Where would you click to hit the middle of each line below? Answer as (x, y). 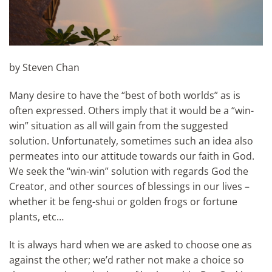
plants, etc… (36, 217)
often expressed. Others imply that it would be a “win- (131, 111)
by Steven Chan (44, 68)
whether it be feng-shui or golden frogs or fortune (123, 202)
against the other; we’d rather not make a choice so (127, 260)
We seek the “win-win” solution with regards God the (129, 172)
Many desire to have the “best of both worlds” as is (125, 96)
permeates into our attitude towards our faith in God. (132, 156)
